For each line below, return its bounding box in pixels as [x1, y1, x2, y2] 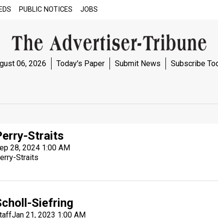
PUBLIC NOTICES [19, 5, 73, 14]
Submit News [114, 58, 161, 68]
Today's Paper [56, 58, 105, 68]
